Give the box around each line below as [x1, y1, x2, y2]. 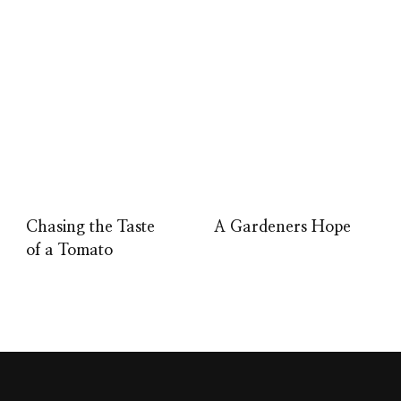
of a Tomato [26, 242, 113, 259]
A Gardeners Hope [214, 218, 351, 235]
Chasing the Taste [26, 218, 155, 235]
